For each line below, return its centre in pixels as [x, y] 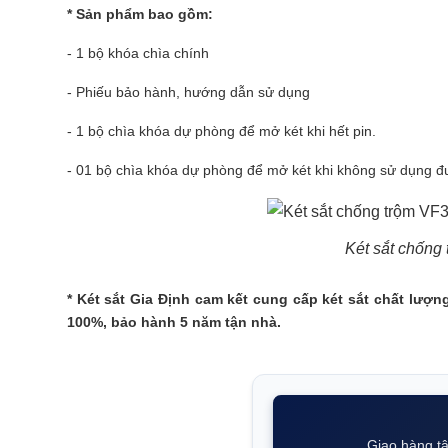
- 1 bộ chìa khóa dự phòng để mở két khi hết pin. [221, 131]
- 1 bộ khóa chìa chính [138, 53]
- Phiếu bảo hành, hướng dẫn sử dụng [188, 92]
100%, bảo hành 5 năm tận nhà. [174, 322]
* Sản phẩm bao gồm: [140, 14]
